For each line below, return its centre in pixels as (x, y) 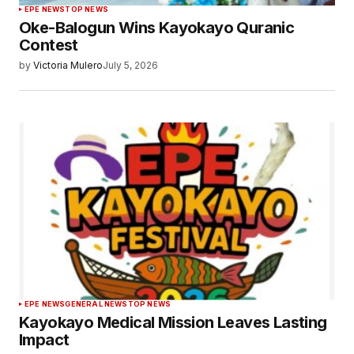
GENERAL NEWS (96, 303)
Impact (44, 339)
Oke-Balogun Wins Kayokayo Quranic (157, 28)
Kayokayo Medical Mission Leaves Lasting (173, 322)
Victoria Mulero (68, 66)
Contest (49, 45)
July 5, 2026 (130, 66)
